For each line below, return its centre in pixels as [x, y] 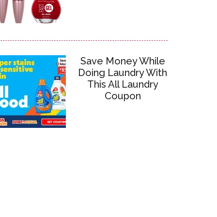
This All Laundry [123, 84]
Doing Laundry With [123, 73]
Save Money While [123, 61]
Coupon [123, 96]
